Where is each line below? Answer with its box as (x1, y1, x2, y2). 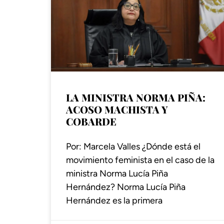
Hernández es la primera (66, 194, 162, 206)
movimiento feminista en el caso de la (66, 154, 214, 165)
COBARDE (66, 114, 116, 128)
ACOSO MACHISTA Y (66, 102, 168, 116)
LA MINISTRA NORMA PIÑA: (66, 90, 205, 104)
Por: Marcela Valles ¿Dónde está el (66, 140, 200, 152)
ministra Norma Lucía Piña (66, 167, 168, 179)
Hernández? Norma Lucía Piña (66, 181, 185, 192)
